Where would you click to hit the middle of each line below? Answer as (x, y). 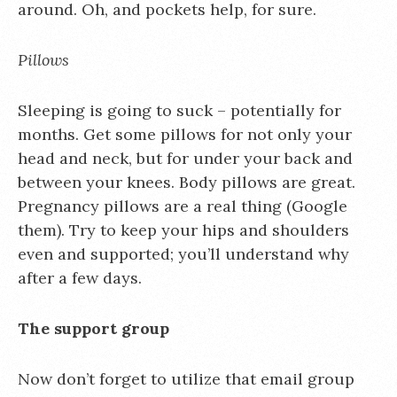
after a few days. (80, 278)
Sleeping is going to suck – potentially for (179, 110)
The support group (93, 328)
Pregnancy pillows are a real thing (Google (183, 206)
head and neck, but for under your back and (185, 158)
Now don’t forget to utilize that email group (186, 379)
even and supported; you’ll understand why (183, 254)
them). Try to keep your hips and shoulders (183, 230)
